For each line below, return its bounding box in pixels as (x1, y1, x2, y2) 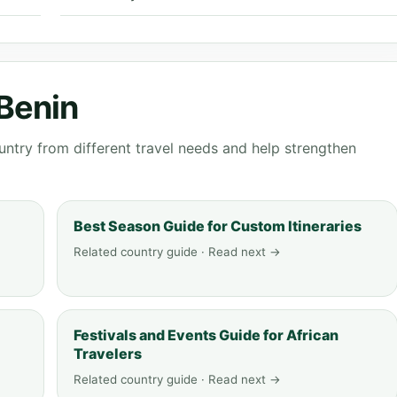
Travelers (74, 345, 142, 362)
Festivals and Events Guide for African (74, 326, 339, 344)
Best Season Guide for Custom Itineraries (74, 217, 362, 235)
